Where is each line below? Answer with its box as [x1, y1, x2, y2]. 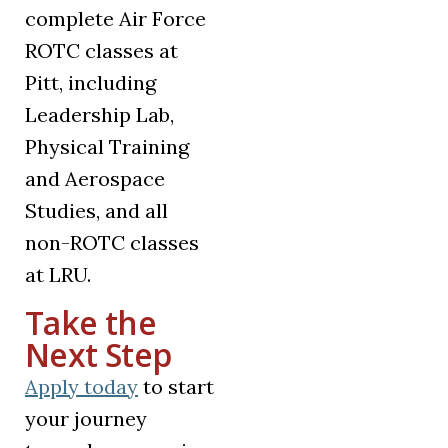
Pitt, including [25, 70, 156, 96]
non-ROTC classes [25, 230, 199, 256]
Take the [25, 301, 156, 345]
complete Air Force [25, 6, 206, 32]
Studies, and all [25, 198, 168, 224]
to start [138, 374, 214, 400]
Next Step [25, 333, 172, 377]
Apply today [25, 374, 138, 400]
